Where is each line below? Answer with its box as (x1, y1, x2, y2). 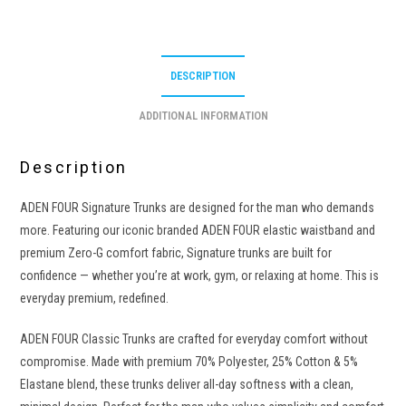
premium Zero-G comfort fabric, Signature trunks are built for (20, 245, 333, 260)
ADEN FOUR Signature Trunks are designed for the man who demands (20, 199, 375, 215)
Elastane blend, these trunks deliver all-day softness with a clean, (20, 376, 354, 391)
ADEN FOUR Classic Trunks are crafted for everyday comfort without (20, 331, 369, 346)
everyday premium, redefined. (20, 290, 169, 305)
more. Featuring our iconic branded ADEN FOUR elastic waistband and (20, 222, 376, 237)
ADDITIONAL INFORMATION (138, 108, 268, 122)
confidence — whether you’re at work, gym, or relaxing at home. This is (20, 267, 380, 283)
